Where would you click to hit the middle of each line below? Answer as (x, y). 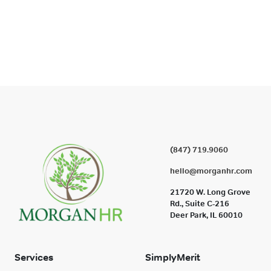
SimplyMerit (173, 258)
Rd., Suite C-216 (199, 204)
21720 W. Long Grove (210, 192)
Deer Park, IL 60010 (206, 215)
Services (34, 258)
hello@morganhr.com (211, 171)
